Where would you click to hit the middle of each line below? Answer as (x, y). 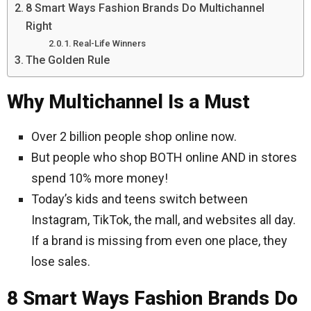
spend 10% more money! (100, 178)
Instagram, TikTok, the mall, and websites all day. (163, 220)
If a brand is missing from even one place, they (159, 241)
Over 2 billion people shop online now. (134, 136)
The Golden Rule (68, 60)
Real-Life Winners (110, 43)
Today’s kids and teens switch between (140, 199)
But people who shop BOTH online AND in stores (164, 157)
